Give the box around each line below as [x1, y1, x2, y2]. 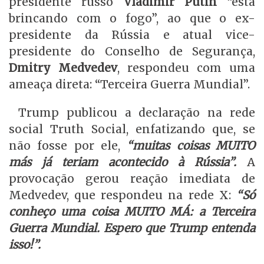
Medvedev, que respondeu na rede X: [9, 187, 236, 202]
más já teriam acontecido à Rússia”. [9, 154, 236, 169]
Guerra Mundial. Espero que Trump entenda [9, 220, 255, 235]
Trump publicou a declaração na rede [18, 105, 255, 120]
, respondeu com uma [117, 61, 255, 75]
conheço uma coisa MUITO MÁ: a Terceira [9, 204, 255, 219]
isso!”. [9, 237, 41, 252]
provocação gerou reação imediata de [9, 171, 255, 186]
